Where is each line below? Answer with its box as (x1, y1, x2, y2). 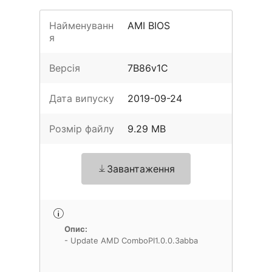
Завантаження (107, 163, 175, 175)
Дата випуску (49, 92, 114, 104)
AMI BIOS (127, 19, 171, 32)
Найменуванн (49, 19, 114, 32)
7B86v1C (127, 62, 169, 74)
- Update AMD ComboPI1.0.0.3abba (64, 236, 198, 245)
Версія (49, 62, 80, 74)
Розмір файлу (49, 123, 114, 135)
